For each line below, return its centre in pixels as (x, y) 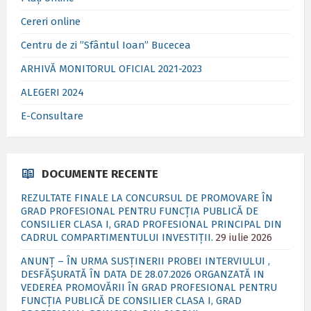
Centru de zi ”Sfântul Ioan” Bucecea (106, 45)
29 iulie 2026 (244, 237)
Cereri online (51, 22)
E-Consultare (52, 116)
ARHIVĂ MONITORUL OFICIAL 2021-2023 (111, 69)
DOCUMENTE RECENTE (100, 174)
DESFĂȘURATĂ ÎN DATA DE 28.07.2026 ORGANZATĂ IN (143, 274)
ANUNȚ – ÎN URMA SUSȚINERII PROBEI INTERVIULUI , (145, 261)
